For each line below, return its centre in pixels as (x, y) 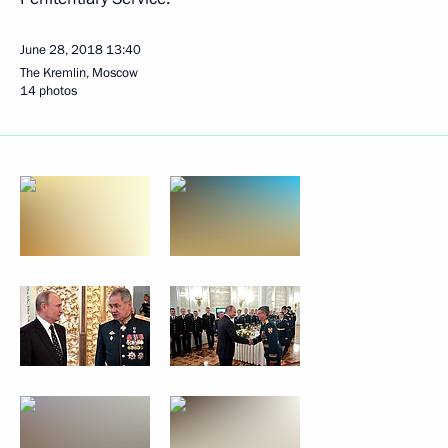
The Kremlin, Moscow (79, 73)
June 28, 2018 (61, 50)
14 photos (48, 91)
